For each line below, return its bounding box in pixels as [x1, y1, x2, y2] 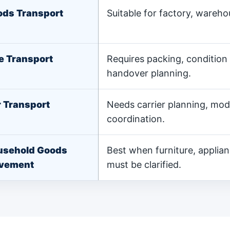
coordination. [107, 113, 165, 124]
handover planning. [107, 68, 191, 79]
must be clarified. [107, 159, 181, 170]
